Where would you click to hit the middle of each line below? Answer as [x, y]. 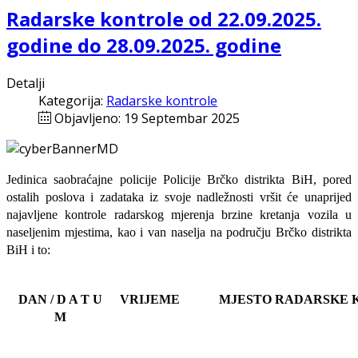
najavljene [32, 214]
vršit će [279, 197]
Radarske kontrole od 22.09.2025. [164, 18]
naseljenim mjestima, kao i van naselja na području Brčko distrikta [179, 232]
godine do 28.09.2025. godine [144, 45]
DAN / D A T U [60, 299]
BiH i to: [28, 249]
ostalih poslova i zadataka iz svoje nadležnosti [133, 197]
